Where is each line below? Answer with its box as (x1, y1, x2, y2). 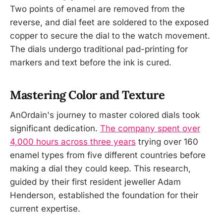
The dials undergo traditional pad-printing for (10, 44, 188, 55)
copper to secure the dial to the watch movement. (10, 31, 210, 41)
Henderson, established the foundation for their (10, 190, 198, 200)
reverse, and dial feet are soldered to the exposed (10, 17, 209, 28)
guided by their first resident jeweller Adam (10, 176, 181, 187)
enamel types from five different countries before (10, 150, 206, 160)
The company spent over (100, 123, 200, 133)
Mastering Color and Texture (10, 87, 165, 103)
